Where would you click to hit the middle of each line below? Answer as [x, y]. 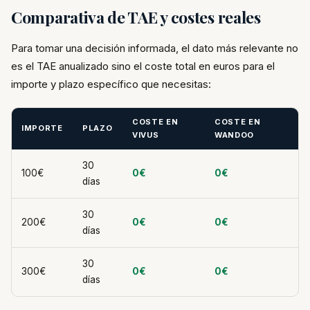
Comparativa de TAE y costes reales [136, 17]
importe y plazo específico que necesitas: [111, 84]
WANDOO [234, 135]
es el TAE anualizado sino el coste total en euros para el [143, 66]
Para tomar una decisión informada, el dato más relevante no [155, 48]
